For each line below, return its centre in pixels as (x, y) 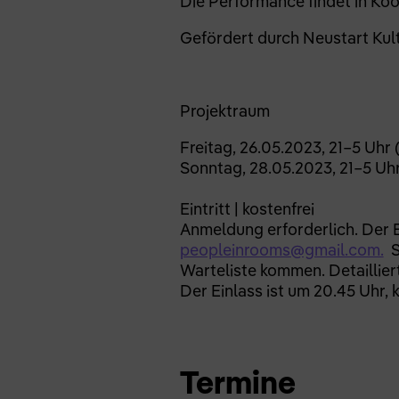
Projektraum (224, 111)
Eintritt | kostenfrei (247, 209)
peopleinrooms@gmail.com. (281, 250)
